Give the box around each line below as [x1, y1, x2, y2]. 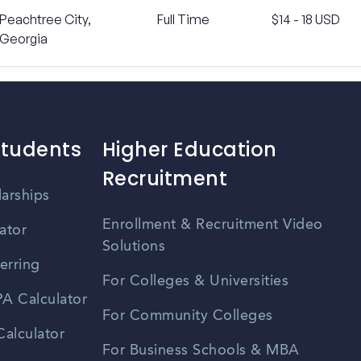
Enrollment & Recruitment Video [102, 218, 323, 233]
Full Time [156, 11, 210, 27]
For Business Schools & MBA [102, 343, 300, 359]
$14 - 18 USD [272, 11, 341, 27]
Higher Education [102, 136, 277, 164]
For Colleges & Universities [102, 274, 289, 289]
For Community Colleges [102, 309, 273, 324]
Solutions [102, 239, 166, 255]
